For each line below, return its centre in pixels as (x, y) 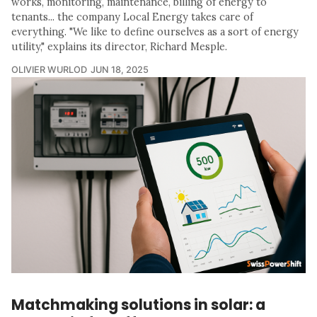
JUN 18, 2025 (120, 69)
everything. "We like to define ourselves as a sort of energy (155, 31)
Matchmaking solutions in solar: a (138, 305)
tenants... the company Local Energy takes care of (132, 17)
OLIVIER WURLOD (49, 69)
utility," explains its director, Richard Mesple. (119, 46)
